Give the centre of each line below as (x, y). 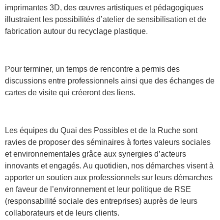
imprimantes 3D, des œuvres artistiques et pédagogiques (104, 8)
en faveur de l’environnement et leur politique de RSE (98, 189)
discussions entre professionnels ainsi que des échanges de (110, 81)
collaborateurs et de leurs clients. (63, 213)
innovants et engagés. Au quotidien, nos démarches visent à (109, 165)
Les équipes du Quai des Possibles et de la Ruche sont (101, 130)
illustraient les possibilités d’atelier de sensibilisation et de (106, 20)
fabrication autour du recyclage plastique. (77, 31)
